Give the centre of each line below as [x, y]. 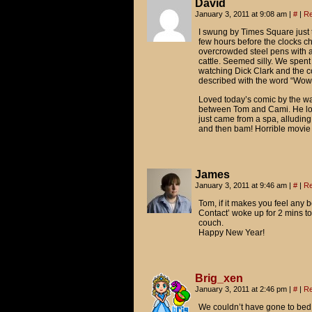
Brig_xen [219, 278]
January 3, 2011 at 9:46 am [242, 185]
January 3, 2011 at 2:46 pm [242, 289]
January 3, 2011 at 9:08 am [242, 14]
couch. [211, 223]
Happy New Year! [231, 233]
